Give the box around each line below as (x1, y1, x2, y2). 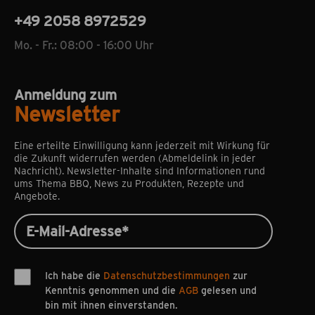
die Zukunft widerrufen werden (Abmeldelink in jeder (14, 153, 256, 164)
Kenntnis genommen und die (45, 285, 179, 296)
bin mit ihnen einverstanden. (45, 300, 178, 311)
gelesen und (198, 285, 257, 296)
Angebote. (14, 191, 60, 202)
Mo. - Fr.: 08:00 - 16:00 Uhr (14, 39, 154, 52)
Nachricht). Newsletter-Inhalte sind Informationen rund (14, 165, 265, 176)
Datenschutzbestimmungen (103, 270, 230, 281)
